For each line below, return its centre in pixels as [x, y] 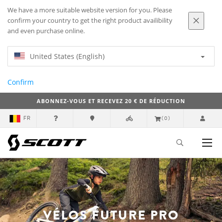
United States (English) [67, 56]
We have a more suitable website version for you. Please [90, 10]
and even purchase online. [46, 31]
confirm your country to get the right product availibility [90, 21]
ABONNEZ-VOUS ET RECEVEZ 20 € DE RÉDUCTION [111, 101]
